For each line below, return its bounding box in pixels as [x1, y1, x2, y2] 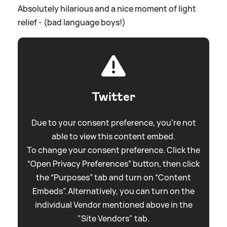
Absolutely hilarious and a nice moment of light [18, 3, 196, 14]
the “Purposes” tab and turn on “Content [36, 171, 191, 183]
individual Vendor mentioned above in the [34, 199, 193, 210]
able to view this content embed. [52, 130, 175, 142]
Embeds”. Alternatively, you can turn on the [32, 185, 195, 197]
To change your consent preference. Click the [27, 144, 200, 156]
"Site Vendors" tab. [78, 212, 149, 224]
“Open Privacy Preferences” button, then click [27, 158, 200, 169]
